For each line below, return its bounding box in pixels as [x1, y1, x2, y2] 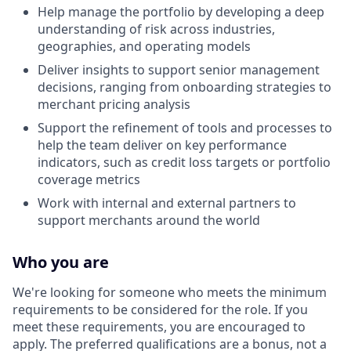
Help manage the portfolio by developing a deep [38, 3, 324, 20]
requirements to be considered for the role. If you [13, 301, 308, 318]
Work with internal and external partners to [38, 194, 296, 212]
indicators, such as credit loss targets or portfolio [38, 154, 331, 171]
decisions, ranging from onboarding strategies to [38, 78, 331, 96]
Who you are [13, 251, 109, 273]
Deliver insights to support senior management [38, 61, 320, 78]
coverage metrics [38, 171, 140, 188]
